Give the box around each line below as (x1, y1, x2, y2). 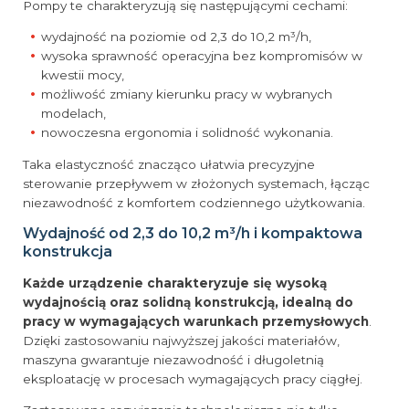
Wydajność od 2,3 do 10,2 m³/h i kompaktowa (23, 225, 362, 243)
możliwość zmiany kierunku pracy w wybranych (41, 87, 333, 102)
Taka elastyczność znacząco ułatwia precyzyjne (23, 156, 315, 172)
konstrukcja (23, 243, 112, 261)
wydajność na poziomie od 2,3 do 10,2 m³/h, (41, 29, 312, 45)
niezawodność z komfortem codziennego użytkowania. (23, 194, 365, 210)
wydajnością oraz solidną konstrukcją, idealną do (23, 294, 353, 309)
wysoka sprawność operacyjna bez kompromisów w (41, 48, 363, 64)
